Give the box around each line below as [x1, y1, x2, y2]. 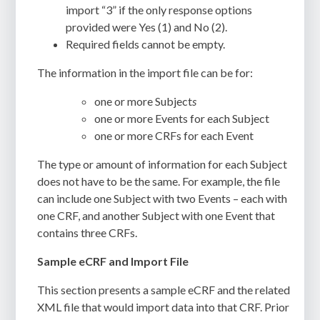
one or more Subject [94, 94, 193, 108]
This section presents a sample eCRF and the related [37, 282, 291, 296]
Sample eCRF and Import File [37, 254, 189, 268]
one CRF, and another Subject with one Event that [37, 208, 276, 222]
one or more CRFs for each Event [94, 128, 254, 142]
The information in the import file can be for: [37, 65, 254, 79]
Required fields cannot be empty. [66, 36, 226, 51]
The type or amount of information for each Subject [37, 156, 288, 171]
